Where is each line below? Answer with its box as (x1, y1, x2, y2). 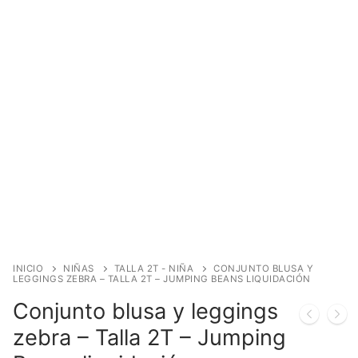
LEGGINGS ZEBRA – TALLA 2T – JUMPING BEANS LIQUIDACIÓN (13, 273, 311, 285)
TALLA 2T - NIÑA (113, 263, 193, 275)
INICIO (13, 263, 43, 275)
